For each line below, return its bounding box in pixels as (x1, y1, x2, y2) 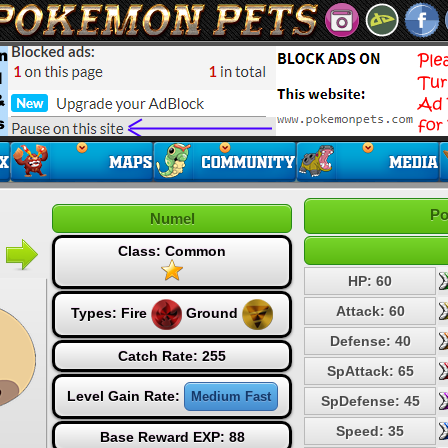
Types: (71, 305, 121, 322)
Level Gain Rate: (66, 388, 184, 404)
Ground (186, 305, 238, 322)
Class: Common (118, 243, 226, 259)
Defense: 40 (329, 333, 411, 349)
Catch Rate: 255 (118, 348, 226, 364)
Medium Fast (190, 389, 271, 404)
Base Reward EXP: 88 (99, 429, 245, 445)
